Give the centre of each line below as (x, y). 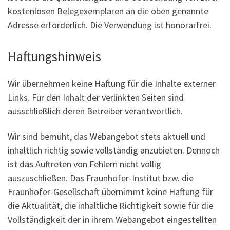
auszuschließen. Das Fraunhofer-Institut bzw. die (101, 178)
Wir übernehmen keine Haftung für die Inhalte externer (112, 83)
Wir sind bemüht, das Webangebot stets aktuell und (107, 137)
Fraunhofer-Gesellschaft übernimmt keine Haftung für (110, 192)
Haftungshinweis (54, 56)
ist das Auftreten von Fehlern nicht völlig (84, 164)
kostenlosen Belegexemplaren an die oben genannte (108, 11)
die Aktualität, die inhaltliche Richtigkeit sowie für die (110, 206)
